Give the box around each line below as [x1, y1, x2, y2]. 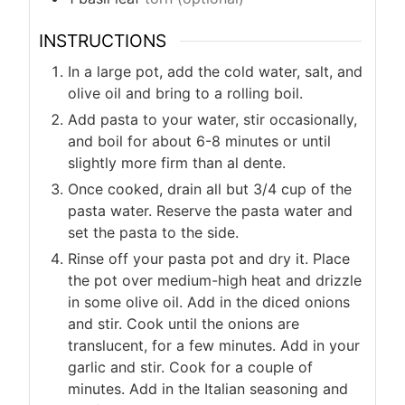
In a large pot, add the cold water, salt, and [68, 62, 363, 81]
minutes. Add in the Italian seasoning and [68, 380, 348, 399]
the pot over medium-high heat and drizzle [68, 271, 362, 290]
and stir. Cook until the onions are [68, 315, 299, 334]
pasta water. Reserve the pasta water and [68, 202, 353, 221]
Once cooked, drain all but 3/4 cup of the [68, 180, 352, 199]
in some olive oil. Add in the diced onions [68, 293, 350, 312]
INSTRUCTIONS [39, 30, 166, 52]
